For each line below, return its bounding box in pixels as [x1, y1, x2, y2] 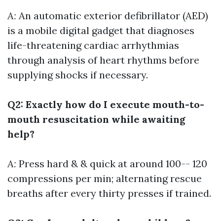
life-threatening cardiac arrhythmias [7, 39, 179, 51]
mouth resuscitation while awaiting [7, 113, 185, 125]
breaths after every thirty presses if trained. [7, 187, 211, 199]
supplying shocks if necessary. [7, 69, 148, 81]
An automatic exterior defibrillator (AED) [19, 9, 208, 22]
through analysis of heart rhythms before [7, 54, 199, 66]
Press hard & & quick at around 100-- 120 [19, 157, 207, 170]
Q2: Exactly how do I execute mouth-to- [7, 98, 204, 110]
